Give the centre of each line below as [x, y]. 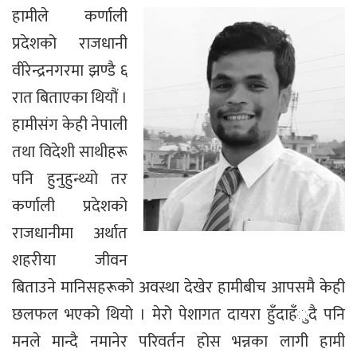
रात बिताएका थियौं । [70, 98]
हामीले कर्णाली [70, 16]
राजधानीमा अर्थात [70, 233]
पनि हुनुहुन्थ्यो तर [70, 179]
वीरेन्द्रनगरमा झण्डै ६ [70, 71]
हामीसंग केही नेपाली [70, 125]
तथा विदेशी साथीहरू [70, 152]
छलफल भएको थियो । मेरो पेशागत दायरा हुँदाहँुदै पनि [178, 314]
